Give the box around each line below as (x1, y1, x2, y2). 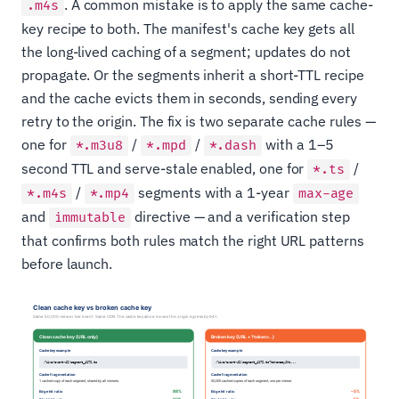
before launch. (21, 255, 113, 273)
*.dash (208, 137, 257, 155)
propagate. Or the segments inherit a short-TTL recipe (21, 66, 364, 85)
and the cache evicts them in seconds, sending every (21, 89, 357, 108)
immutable (53, 209, 126, 227)
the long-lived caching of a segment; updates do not (21, 43, 351, 61)
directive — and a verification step (131, 208, 351, 226)
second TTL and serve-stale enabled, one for (21, 159, 308, 178)
